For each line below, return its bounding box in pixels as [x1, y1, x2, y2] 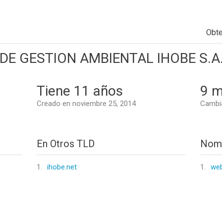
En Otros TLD [37, 138, 95, 150]
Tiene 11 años [37, 83, 123, 99]
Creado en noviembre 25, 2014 [37, 99, 136, 108]
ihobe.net [47, 163, 77, 171]
